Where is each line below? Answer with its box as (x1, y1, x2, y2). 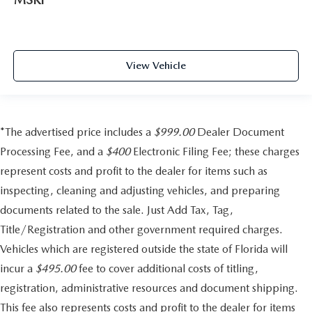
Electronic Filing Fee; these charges (130, 144, 299, 158)
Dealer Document (194, 125, 284, 139)
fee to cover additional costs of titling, (76, 261, 258, 275)
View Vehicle (126, 58, 186, 72)
